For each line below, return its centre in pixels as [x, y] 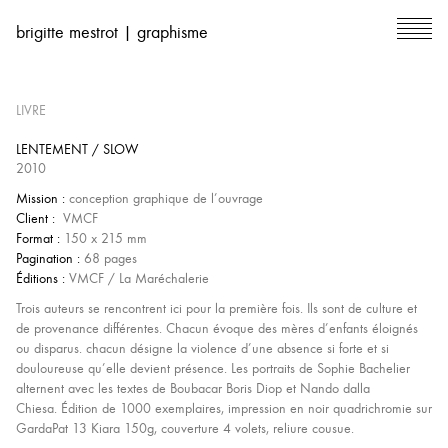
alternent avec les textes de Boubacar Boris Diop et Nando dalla [193, 388]
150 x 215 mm [103, 238]
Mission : [40, 198]
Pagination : [48, 258]
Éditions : [40, 278]
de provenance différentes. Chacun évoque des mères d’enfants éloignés [217, 328]
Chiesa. [36, 408]
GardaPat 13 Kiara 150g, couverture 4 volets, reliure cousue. [185, 428]
